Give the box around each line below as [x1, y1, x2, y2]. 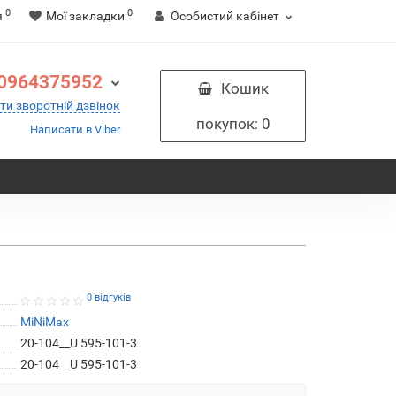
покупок [195, 115, 255, 133]
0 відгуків [86, 291, 131, 303]
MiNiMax [19, 315, 69, 329]
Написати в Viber [30, 123, 120, 136]
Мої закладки [46, 9, 125, 23]
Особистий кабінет [171, 9, 279, 23]
